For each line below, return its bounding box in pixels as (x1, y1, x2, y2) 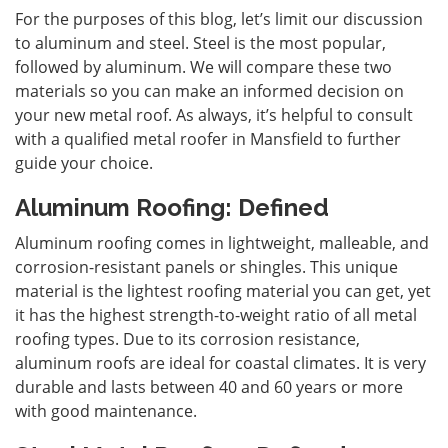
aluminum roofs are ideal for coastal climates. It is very (15, 351, 426, 374)
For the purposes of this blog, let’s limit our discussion (15, 7, 423, 30)
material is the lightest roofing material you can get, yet (15, 279, 431, 302)
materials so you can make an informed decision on (15, 79, 404, 102)
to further (323, 127, 401, 150)
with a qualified (15, 127, 133, 150)
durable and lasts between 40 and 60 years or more (15, 375, 403, 398)
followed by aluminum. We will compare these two (15, 55, 392, 78)
